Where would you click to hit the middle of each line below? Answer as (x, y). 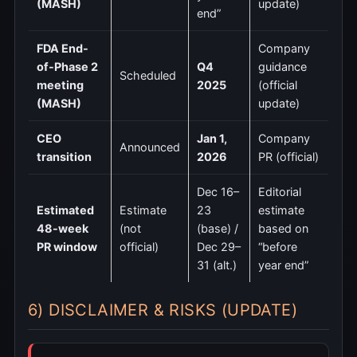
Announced (150, 147)
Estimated (65, 210)
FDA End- (63, 48)
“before (278, 246)
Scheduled (148, 75)
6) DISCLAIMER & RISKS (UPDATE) (163, 310)
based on (283, 228)
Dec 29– (219, 246)
